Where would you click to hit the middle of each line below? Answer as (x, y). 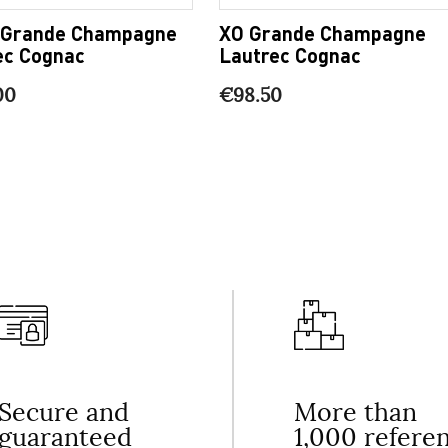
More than (355, 412)
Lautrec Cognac (290, 54)
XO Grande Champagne (322, 32)
